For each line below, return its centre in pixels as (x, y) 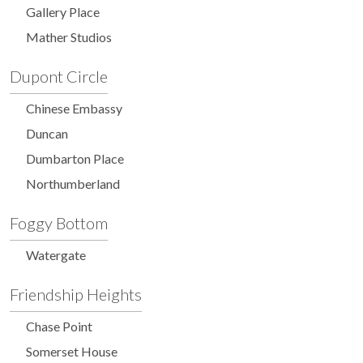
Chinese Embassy (74, 109)
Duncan (47, 134)
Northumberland (73, 184)
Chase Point (59, 327)
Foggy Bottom (59, 223)
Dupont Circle (59, 77)
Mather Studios (69, 37)
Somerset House (72, 352)
